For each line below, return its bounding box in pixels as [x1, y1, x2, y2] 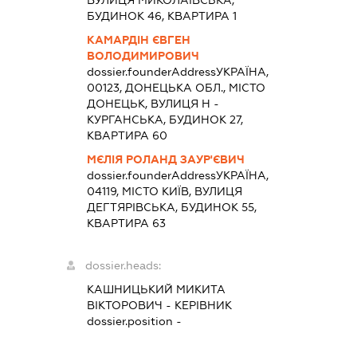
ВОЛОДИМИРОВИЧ [86, 49, 199, 63]
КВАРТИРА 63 [86, 217, 166, 230]
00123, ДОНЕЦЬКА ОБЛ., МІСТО [86, 81, 265, 95]
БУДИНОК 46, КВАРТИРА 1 [86, 10, 237, 23]
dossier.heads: [84, 259, 161, 273]
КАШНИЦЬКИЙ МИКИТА [86, 283, 226, 296]
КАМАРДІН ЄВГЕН [86, 33, 190, 47]
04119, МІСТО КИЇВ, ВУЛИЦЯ [86, 185, 242, 198]
